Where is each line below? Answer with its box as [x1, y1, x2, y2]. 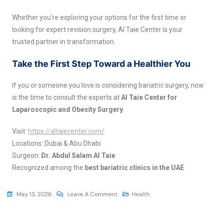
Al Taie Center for [121, 93, 177, 101]
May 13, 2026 [16, 190, 52, 198]
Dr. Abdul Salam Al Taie [41, 151, 115, 159]
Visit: [12, 127, 28, 135]
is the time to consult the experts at [12, 93, 121, 101]
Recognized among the [12, 163, 85, 171]
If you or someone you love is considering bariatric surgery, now [12, 81, 204, 89]
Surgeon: [12, 151, 41, 159]
